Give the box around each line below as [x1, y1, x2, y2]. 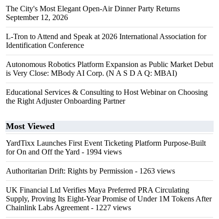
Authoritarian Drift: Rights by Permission [6, 167, 133, 175]
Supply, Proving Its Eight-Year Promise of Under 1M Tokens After [6, 195, 212, 203]
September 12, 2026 [6, 13, 68, 22]
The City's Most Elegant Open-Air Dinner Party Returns [6, 4, 180, 13]
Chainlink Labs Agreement [6, 203, 89, 212]
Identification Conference [6, 41, 84, 49]
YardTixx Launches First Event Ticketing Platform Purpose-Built [6, 139, 206, 147]
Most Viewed [6, 121, 55, 131]
